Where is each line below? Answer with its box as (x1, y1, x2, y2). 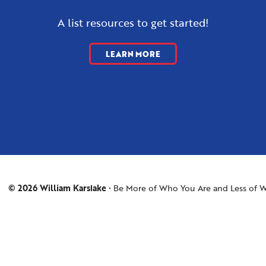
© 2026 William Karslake (8, 182, 106, 194)
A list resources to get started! (58, 15, 208, 31)
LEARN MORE (106, 48, 160, 59)
